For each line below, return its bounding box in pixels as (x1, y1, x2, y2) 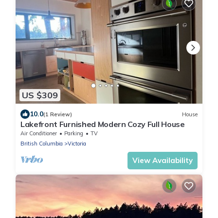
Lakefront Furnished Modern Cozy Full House (20, 119, 185, 129)
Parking (64, 130, 83, 137)
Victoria (68, 140, 86, 147)
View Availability (132, 156, 193, 165)
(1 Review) (43, 110, 72, 118)
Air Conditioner (20, 130, 57, 137)
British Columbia (20, 140, 63, 147)
